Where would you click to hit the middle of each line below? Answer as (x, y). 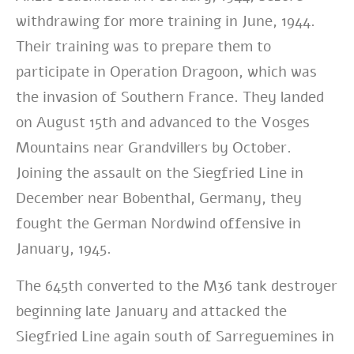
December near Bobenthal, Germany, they (159, 199)
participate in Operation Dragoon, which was (166, 72)
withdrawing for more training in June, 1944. (166, 22)
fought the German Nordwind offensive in (158, 224)
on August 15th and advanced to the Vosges (163, 123)
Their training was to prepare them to (143, 47)
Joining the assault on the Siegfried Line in (160, 173)
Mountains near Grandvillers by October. (154, 148)
